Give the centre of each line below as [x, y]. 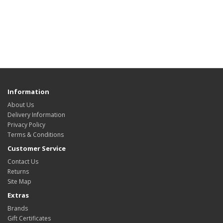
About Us [21, 105]
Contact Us [23, 162]
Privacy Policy [26, 125]
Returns [18, 172]
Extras [18, 195]
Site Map [19, 182]
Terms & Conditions [36, 135]
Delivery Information [36, 115]
